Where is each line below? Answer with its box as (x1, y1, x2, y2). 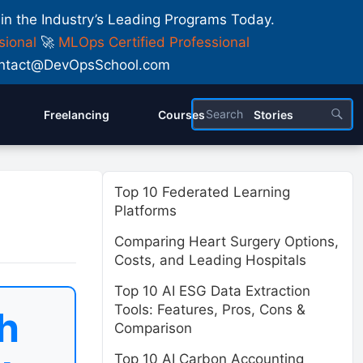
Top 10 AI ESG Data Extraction (114, 283, 310, 299)
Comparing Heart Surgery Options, (114, 233, 339, 250)
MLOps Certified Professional (58, 34, 250, 50)
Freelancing (44, 108, 109, 122)
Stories (254, 108, 293, 122)
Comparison (114, 320, 192, 336)
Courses (158, 108, 205, 122)
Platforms (114, 203, 177, 219)
